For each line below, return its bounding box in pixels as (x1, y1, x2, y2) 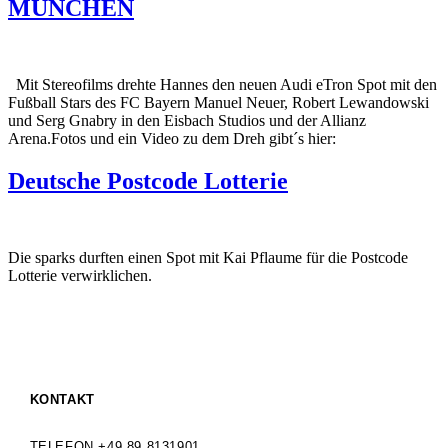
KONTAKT (29, 391, 95, 407)
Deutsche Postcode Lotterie (8, 167, 288, 194)
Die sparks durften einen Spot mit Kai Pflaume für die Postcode (8, 248, 408, 266)
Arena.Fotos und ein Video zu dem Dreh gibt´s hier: (8, 129, 336, 147)
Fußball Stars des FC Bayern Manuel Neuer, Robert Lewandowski (8, 93, 429, 111)
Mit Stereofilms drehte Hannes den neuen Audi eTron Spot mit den (8, 75, 437, 93)
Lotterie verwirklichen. (8, 266, 152, 284)
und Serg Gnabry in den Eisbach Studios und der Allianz (8, 111, 366, 129)
